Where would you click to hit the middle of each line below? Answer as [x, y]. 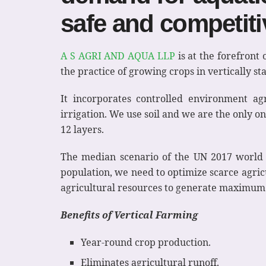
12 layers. [82, 130]
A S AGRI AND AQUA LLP [118, 56]
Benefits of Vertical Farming [129, 215]
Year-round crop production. [146, 243]
